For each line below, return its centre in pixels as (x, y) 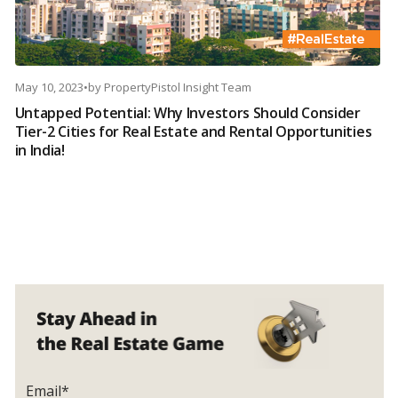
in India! (40, 151)
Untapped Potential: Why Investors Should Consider (187, 113)
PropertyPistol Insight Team (177, 88)
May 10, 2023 (49, 88)
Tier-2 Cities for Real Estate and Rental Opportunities (193, 132)
